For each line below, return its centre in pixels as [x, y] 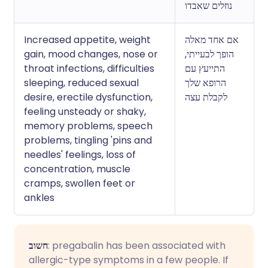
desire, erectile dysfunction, [88, 97]
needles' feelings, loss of [80, 155]
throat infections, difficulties [89, 68]
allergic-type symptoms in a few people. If [129, 260]
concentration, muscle [77, 169]
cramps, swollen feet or [80, 183]
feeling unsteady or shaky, [85, 112]
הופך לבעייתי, [209, 54]
